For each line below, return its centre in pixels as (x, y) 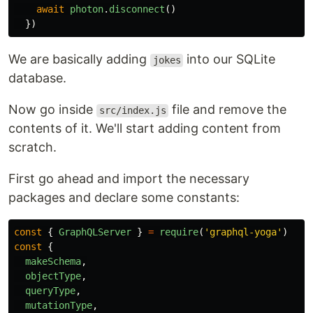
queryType (50, 291)
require (179, 232)
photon (87, 9)
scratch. (32, 147)
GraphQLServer (95, 232)
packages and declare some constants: (124, 198)
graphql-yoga (243, 232)
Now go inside (52, 110)
